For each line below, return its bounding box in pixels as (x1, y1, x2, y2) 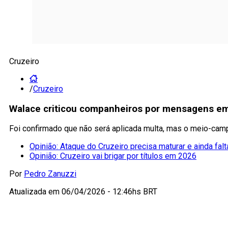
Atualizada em (9, 187, 62, 197)
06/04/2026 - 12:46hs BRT (62, 187, 157, 197)
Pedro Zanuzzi (24, 169, 76, 179)
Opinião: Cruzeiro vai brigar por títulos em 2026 (30, 151, 196, 161)
